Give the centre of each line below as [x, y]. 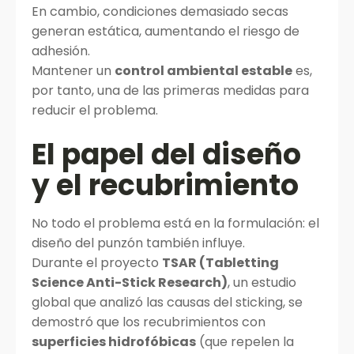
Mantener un [73, 71]
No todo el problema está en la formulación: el [175, 223]
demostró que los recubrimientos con [149, 322]
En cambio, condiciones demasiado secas [160, 11]
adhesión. [61, 51]
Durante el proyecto [97, 263]
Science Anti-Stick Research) [130, 282]
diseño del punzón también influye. [138, 243]
